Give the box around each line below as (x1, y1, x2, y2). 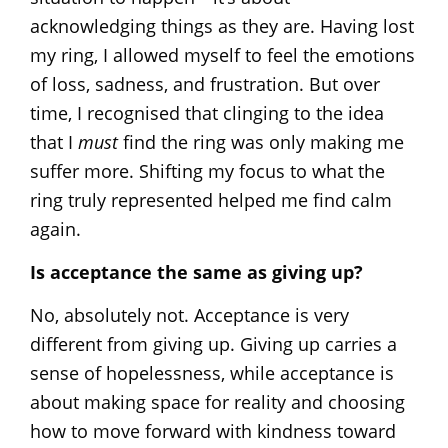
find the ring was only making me (118, 129, 404, 154)
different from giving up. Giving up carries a (30, 331, 397, 356)
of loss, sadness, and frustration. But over (30, 71, 380, 96)
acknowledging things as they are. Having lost (30, 13, 414, 38)
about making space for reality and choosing (30, 389, 405, 414)
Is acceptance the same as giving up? (30, 259, 363, 284)
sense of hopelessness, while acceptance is (30, 360, 394, 385)
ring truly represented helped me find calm (30, 187, 392, 212)
